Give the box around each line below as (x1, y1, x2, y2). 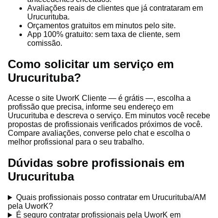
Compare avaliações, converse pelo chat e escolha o (8, 129, 190, 138)
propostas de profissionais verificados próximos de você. (8, 120, 202, 129)
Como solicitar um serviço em (8, 57, 174, 71)
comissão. (27, 38, 62, 47)
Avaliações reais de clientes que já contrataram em (27, 3, 203, 12)
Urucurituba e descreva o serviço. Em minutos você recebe (8, 111, 210, 120)
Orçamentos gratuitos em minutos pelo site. (27, 21, 176, 30)
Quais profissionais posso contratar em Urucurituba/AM (16, 193, 206, 202)
